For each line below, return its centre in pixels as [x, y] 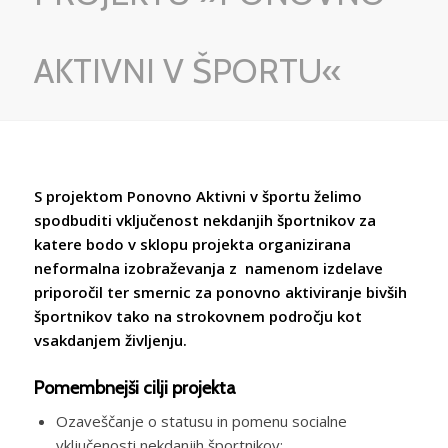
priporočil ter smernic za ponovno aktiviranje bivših [220, 291]
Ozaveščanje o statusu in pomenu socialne [201, 420]
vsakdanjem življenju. [110, 339]
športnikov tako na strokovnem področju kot [197, 315]
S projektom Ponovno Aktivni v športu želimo [197, 195]
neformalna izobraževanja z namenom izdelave [208, 267]
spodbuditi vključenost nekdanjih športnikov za [204, 219]
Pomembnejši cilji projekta [134, 387]
